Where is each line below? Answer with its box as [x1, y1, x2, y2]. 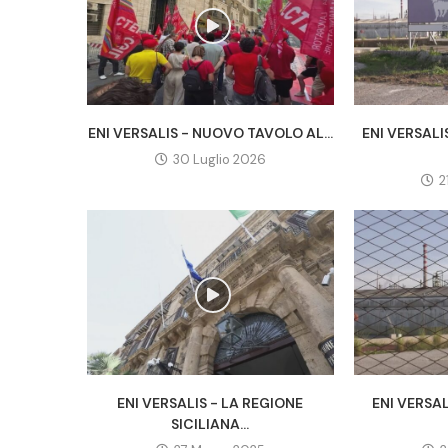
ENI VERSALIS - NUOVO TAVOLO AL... [87, 124, 333, 143]
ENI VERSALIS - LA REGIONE [117, 393, 304, 412]
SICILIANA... [171, 414, 250, 433]
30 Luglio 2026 [172, 151, 266, 169]
